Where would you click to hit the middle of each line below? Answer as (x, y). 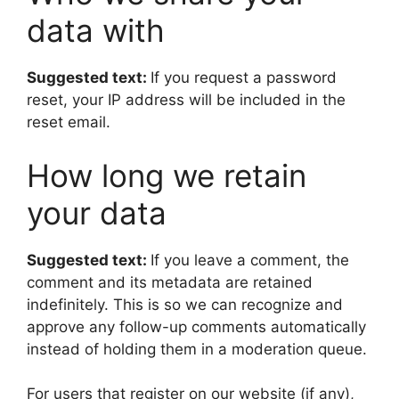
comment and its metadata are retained (170, 282)
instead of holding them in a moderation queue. (197, 349)
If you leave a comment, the (250, 260)
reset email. (69, 122)
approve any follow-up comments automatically (196, 326)
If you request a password (244, 77)
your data (97, 212)
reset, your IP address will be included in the (186, 100)
